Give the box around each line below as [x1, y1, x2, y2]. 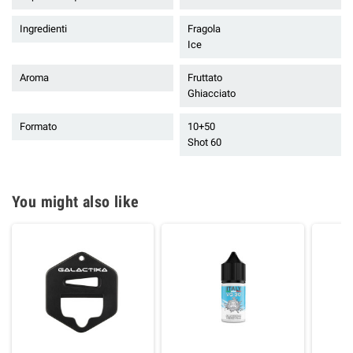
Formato [20, 121, 57, 133]
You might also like [12, 192, 139, 212]
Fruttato [188, 72, 222, 84]
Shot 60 [188, 136, 221, 149]
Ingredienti [20, 23, 67, 35]
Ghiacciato [188, 87, 236, 100]
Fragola [188, 23, 221, 35]
